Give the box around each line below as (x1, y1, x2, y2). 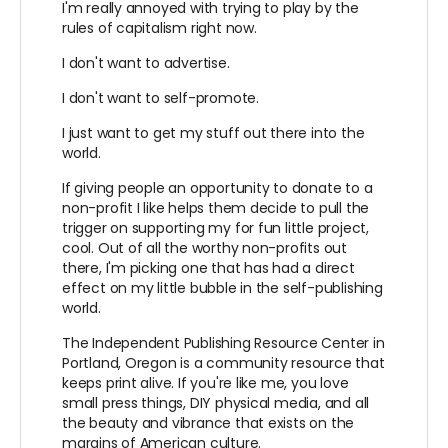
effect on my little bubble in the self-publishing (62, 277, 383, 298)
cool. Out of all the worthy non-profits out (62, 237, 347, 258)
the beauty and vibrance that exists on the (62, 412, 355, 433)
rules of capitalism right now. (62, 17, 257, 38)
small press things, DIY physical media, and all (62, 392, 370, 413)
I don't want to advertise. (62, 52, 230, 73)
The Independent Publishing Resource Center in (62, 332, 385, 353)
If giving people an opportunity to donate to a (62, 177, 373, 198)
